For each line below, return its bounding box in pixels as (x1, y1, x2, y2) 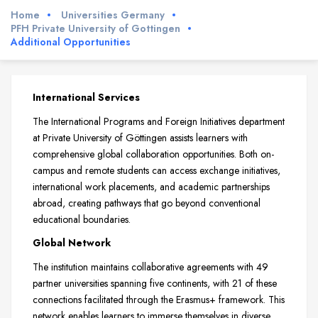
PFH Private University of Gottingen (11, 21, 180, 35)
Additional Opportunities (11, 34, 131, 49)
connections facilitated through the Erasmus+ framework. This (33, 292, 285, 307)
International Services (33, 89, 140, 104)
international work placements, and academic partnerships (33, 179, 270, 194)
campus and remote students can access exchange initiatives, (33, 163, 280, 177)
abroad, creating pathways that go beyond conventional (33, 195, 261, 210)
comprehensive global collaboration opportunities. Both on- (33, 146, 274, 161)
